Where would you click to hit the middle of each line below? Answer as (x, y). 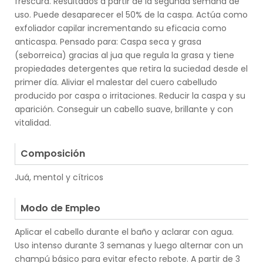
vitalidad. (33, 123)
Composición (53, 154)
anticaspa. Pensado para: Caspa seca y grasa (108, 42)
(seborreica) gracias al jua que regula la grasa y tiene (124, 55)
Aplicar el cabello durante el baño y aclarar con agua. (124, 232)
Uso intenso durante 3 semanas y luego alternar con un (129, 246)
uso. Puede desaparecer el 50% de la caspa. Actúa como (131, 15)
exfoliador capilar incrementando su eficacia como (121, 28)
